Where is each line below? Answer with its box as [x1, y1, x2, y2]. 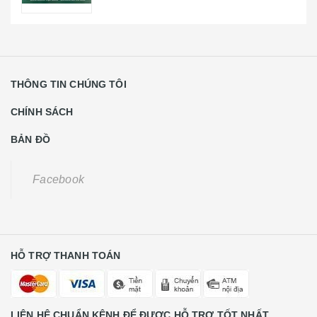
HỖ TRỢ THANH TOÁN [11, 229, 121, 241]
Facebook [33, 153, 84, 166]
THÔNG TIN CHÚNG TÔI [11, 58, 127, 70]
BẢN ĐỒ [11, 113, 50, 125]
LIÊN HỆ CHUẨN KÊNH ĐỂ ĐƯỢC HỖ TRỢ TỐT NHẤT [11, 289, 269, 301]
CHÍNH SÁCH [11, 86, 74, 98]
